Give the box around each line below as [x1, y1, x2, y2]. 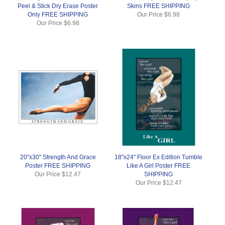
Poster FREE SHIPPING [25, 162, 91, 169]
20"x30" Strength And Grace [20, 153, 96, 161]
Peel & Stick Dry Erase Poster [18, 2, 98, 10]
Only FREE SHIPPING [28, 11, 88, 18]
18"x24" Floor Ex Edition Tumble [115, 153, 203, 161]
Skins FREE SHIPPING [127, 2, 190, 10]
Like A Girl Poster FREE [127, 162, 191, 169]
